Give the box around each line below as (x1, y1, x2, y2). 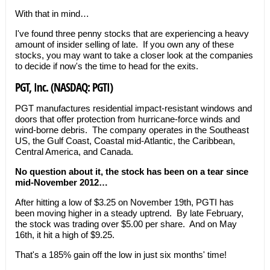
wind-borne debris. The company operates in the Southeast (14, 125, 249, 135)
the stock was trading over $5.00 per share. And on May (14, 219, 237, 229)
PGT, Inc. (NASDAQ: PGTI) (14, 80, 113, 95)
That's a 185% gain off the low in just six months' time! (14, 250, 227, 260)
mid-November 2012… (14, 177, 108, 187)
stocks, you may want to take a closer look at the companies (14, 50, 253, 60)
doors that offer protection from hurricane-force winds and (14, 114, 240, 124)
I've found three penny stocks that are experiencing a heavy (14, 28, 249, 39)
